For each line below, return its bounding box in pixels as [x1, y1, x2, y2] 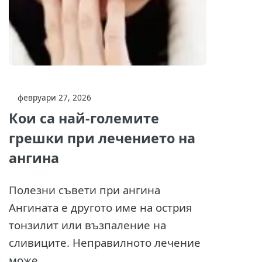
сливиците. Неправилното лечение [8, 235, 201, 250]
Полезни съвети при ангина [8, 182, 160, 198]
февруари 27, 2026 [17, 92, 91, 104]
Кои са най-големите [8, 109, 159, 128]
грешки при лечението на [8, 129, 195, 148]
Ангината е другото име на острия [8, 200, 192, 215]
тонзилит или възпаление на [8, 218, 166, 233]
